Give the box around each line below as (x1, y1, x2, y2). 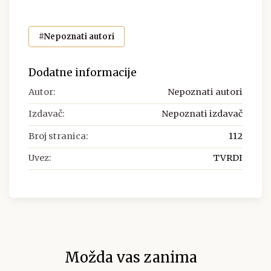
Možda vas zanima (64, 249, 197, 267)
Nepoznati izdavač (162, 108, 243, 120)
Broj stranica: (28, 130, 88, 142)
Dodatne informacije (28, 65, 137, 79)
